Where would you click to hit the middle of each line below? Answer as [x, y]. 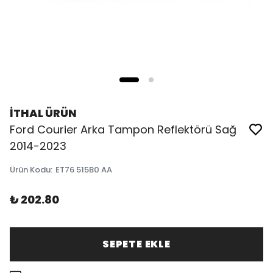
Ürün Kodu [30, 170]
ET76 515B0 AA [84, 170]
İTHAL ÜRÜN [43, 113]
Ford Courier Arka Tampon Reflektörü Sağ [123, 129]
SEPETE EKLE [136, 244]
